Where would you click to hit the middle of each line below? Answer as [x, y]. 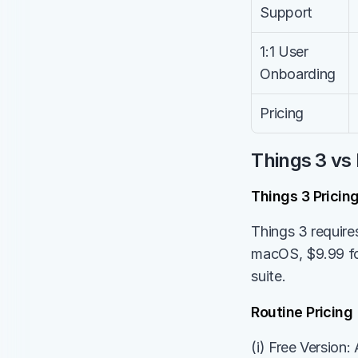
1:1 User [284, 51]
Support [286, 12]
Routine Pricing [302, 312]
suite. [268, 276]
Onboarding [298, 74]
